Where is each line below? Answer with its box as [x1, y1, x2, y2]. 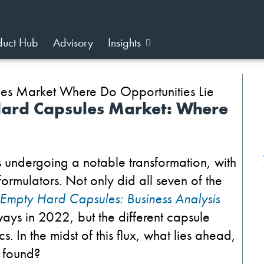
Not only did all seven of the [62, 170, 222, 189]
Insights [108, 35, 141, 50]
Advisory [53, 35, 93, 50]
